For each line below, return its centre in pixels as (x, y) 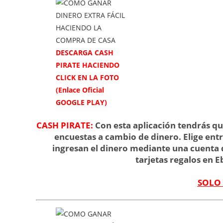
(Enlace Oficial (80, 90)
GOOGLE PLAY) (81, 102)
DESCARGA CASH (85, 52)
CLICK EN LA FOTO (87, 77)
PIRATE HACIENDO (88, 65)
